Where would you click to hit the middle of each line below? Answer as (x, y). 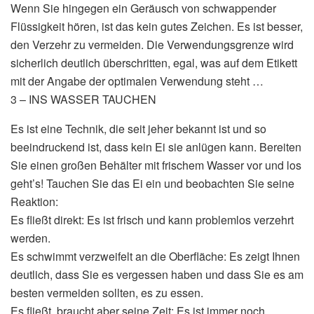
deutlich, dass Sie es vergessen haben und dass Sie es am (157, 274)
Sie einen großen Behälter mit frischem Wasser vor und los (156, 165)
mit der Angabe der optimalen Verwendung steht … (137, 81)
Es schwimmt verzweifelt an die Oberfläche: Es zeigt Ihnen (155, 256)
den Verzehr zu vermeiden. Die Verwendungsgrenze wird (152, 44)
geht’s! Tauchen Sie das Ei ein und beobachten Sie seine (152, 183)
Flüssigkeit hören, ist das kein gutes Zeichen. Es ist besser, (157, 26)
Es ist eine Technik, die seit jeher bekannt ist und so (138, 128)
